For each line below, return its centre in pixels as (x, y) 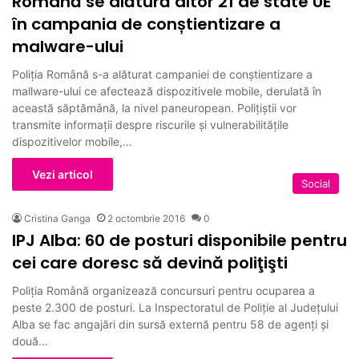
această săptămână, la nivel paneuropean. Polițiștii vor (154, 107)
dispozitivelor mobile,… (72, 141)
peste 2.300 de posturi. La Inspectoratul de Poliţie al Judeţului (175, 307)
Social (316, 183)
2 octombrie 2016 (146, 218)
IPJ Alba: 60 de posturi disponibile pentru (179, 240)
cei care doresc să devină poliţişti (150, 262)
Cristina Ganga (57, 218)
